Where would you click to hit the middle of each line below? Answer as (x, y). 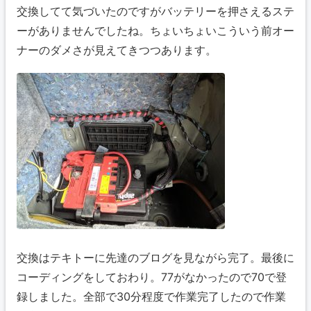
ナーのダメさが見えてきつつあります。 (117, 50)
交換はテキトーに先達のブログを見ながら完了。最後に (155, 258)
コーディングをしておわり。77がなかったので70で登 (152, 277)
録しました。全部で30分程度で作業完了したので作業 (151, 297)
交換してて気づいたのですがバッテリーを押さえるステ (155, 11)
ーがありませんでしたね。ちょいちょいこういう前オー (155, 30)
